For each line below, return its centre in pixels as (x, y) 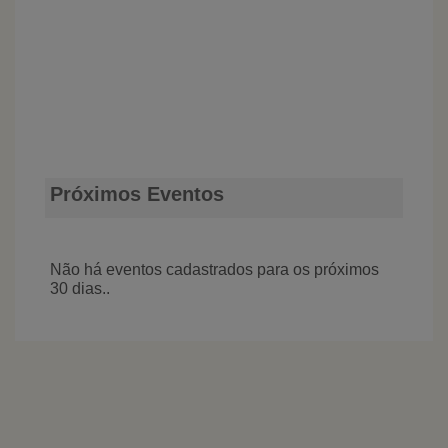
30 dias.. (79, 288)
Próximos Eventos (136, 193)
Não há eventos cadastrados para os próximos (214, 269)
